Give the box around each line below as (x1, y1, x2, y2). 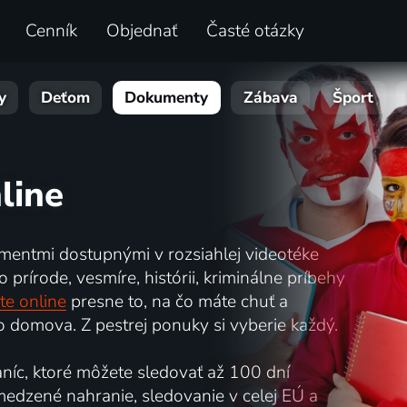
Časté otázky (205, 19, 304, 44)
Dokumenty (124, 87, 209, 109)
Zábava (243, 87, 298, 109)
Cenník (25, 19, 77, 44)
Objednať (105, 19, 177, 44)
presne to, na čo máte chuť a (65, 289, 288, 313)
